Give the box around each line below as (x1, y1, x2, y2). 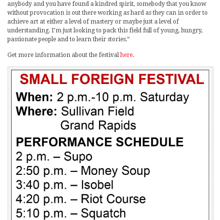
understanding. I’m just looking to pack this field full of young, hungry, (7, 27, 203, 34)
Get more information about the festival (7, 51, 120, 58)
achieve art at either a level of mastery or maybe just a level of (7, 18, 179, 25)
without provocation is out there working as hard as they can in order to (7, 9, 208, 16)
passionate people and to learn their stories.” (7, 35, 130, 43)
